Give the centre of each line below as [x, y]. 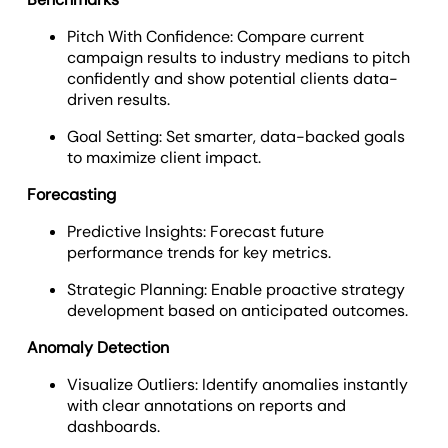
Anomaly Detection [98, 347]
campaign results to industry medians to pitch [239, 57]
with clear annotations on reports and [207, 405]
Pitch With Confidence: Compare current [216, 36]
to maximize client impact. [164, 157]
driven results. [119, 99]
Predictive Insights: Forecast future [196, 231]
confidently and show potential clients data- [233, 78]
